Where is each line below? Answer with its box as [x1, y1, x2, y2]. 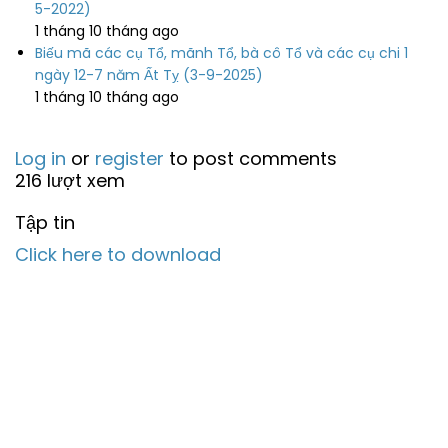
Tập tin [15, 210, 75, 235]
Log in [15, 146, 66, 171]
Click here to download [15, 242, 221, 267]
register [95, 146, 164, 171]
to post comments [164, 146, 337, 171]
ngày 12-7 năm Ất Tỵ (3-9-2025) [35, 65, 263, 85]
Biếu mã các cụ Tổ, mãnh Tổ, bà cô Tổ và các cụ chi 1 [35, 43, 408, 63]
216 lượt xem [15, 168, 125, 193]
